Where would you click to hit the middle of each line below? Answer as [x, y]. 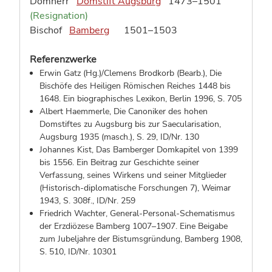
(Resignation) [59, 16]
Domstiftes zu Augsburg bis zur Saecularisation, [130, 124]
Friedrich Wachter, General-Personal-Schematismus [137, 213]
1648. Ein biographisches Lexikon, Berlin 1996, [128, 99]
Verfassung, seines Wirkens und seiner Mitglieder [133, 175]
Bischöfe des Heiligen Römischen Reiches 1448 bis [135, 86]
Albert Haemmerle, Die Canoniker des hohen [124, 111]
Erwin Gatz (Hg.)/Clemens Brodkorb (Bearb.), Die [131, 73]
